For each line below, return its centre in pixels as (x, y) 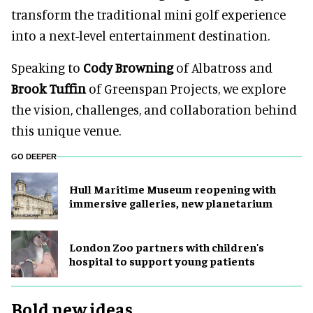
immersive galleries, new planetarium (171, 203)
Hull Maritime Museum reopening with (173, 189)
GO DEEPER (34, 156)
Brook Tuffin (49, 88)
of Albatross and (223, 67)
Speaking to (47, 67)
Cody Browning (128, 67)
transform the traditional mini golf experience (148, 14)
